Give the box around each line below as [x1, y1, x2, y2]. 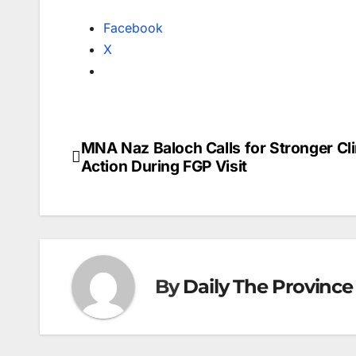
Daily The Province [183, 275, 353, 299]
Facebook [103, 19, 163, 36]
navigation [71, 171, 201, 203]
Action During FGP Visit [80, 156, 247, 176]
